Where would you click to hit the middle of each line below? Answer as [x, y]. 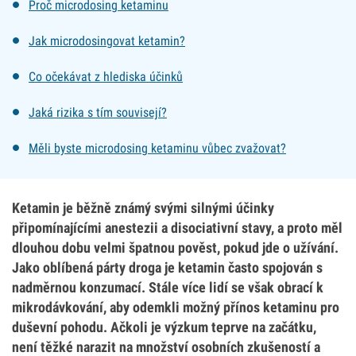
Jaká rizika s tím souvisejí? [98, 112]
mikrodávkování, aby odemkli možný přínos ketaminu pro [176, 307]
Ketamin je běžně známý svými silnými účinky [143, 208]
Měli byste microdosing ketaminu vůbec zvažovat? [157, 148]
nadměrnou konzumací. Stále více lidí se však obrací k [168, 287]
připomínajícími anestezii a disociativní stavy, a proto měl [177, 228]
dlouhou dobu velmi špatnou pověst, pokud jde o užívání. [175, 248]
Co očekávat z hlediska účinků [106, 77]
